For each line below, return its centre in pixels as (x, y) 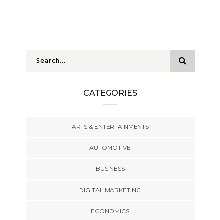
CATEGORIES (110, 93)
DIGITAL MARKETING (110, 190)
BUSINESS (110, 169)
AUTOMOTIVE (110, 148)
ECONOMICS (110, 211)
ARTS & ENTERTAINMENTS (110, 127)
